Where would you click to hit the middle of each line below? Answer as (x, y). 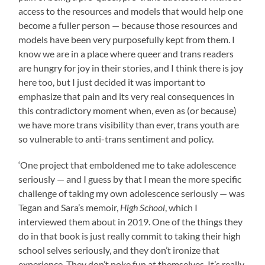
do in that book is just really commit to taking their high (130, 236)
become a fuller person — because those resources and (128, 25)
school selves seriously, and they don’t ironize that (119, 250)
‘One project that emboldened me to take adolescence (127, 165)
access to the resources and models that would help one (131, 11)
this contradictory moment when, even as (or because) (128, 111)
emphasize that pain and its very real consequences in (127, 96)
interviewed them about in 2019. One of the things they (131, 222)
